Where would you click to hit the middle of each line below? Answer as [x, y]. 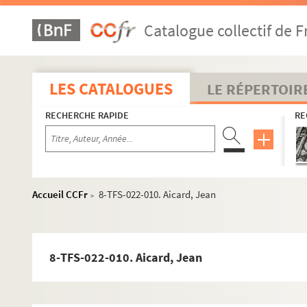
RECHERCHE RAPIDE [87, 115]
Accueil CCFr [60, 194]
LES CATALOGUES [111, 89]
